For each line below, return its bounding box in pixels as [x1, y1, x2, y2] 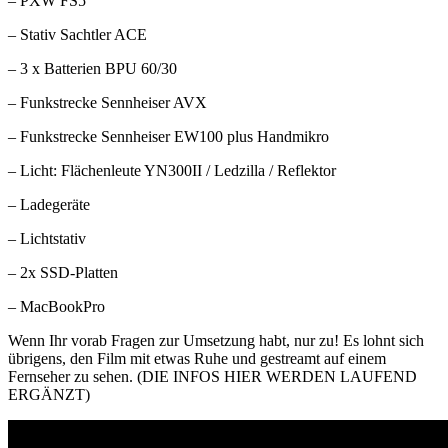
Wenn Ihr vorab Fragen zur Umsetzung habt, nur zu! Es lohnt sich [8, 331, 424, 349]
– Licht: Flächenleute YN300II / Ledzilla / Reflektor [8, 161, 336, 179]
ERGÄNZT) [8, 385, 90, 403]
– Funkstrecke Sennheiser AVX [8, 93, 207, 111]
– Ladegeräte [8, 195, 90, 213]
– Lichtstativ [8, 229, 86, 247]
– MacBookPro [8, 297, 105, 315]
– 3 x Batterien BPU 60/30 [8, 59, 177, 77]
